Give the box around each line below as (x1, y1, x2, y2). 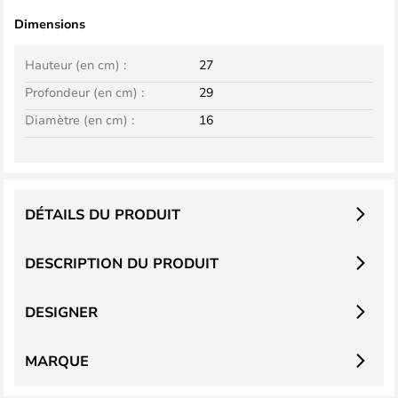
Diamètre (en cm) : (25, 110, 134, 128)
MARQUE (25, 350, 89, 370)
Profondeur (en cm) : (25, 83, 144, 100)
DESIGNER (25, 301, 98, 322)
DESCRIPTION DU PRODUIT (25, 252, 219, 273)
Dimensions (14, 14, 85, 32)
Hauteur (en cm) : (25, 55, 126, 73)
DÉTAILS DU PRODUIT (25, 203, 180, 224)
